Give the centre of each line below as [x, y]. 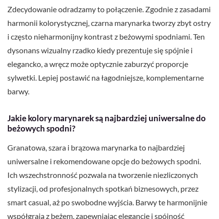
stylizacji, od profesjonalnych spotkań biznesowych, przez [103, 189]
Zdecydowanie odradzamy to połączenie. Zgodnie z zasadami [109, 9]
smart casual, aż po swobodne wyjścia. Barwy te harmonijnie [107, 202]
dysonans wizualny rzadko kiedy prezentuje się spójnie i [100, 50]
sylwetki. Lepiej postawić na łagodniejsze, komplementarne [106, 78]
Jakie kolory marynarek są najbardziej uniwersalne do [107, 118]
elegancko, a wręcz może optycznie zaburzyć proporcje [98, 64]
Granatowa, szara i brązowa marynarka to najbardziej [96, 148]
